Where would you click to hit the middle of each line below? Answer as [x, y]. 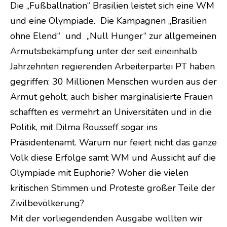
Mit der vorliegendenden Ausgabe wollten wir [106, 218]
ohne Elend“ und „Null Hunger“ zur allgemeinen [113, 36]
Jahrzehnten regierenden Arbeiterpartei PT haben [112, 66]
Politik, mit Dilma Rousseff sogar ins [84, 127]
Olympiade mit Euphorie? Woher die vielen [99, 173]
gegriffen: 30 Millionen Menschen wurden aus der [113, 82]
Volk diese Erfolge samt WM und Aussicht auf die [113, 158]
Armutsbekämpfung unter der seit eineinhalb [104, 51]
